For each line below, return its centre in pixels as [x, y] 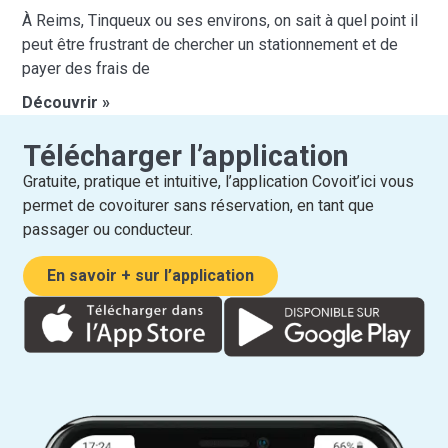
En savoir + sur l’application [151, 276]
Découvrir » [66, 103]
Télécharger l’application [186, 155]
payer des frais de [86, 69]
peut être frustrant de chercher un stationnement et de [210, 45]
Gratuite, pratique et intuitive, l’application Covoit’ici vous [219, 181]
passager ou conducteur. [108, 229]
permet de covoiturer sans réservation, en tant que [199, 205]
